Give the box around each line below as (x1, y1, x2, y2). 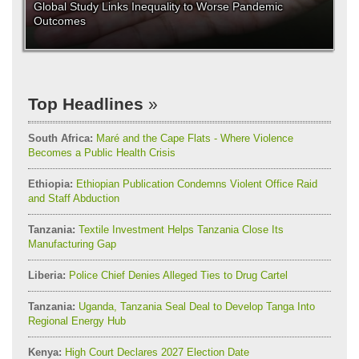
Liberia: (28, 268, 66, 281)
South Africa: (28, 131, 93, 144)
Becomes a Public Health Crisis (28, 146, 175, 159)
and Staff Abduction (28, 192, 119, 204)
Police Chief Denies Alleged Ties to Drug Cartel (66, 268, 288, 281)
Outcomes (34, 14, 86, 28)
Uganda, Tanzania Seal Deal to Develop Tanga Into (75, 300, 315, 313)
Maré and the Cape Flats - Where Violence (93, 131, 293, 144)
